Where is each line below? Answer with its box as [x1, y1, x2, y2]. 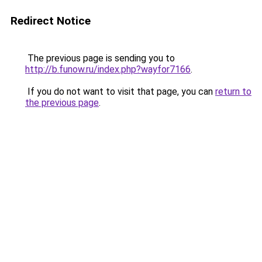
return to [215, 86, 251, 97]
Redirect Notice [11, 14, 91, 27]
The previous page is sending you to [25, 53, 175, 64]
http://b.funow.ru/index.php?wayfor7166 [25, 64, 191, 75]
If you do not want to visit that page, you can [25, 86, 215, 97]
